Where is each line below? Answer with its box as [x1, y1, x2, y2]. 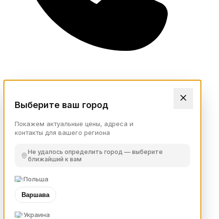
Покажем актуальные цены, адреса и [15, 120, 133, 128]
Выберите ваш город [15, 100, 109, 110]
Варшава [22, 191, 49, 199]
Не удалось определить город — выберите [28, 148, 163, 156]
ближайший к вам [28, 155, 82, 163]
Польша [23, 175, 48, 183]
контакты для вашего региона [15, 129, 110, 137]
